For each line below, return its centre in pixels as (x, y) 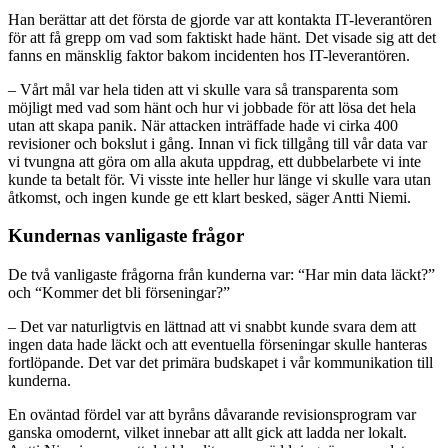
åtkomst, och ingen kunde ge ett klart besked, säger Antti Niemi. (209, 197)
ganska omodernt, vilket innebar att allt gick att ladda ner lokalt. (207, 433)
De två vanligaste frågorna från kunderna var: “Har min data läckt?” (221, 275)
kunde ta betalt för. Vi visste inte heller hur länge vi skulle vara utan (219, 179)
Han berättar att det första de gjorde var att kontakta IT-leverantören (220, 19)
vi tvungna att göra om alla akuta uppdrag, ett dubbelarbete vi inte (214, 161)
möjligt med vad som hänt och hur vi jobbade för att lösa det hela (212, 107)
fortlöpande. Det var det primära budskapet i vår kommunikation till (220, 363)
